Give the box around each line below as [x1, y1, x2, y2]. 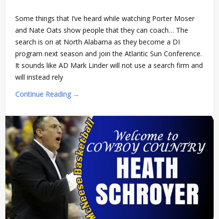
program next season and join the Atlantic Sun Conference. [15, 49, 202, 59]
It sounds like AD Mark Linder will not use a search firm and [15, 61, 203, 70]
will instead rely [15, 72, 63, 82]
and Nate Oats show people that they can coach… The [15, 25, 188, 35]
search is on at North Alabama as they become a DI [15, 37, 180, 47]
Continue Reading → [15, 89, 80, 99]
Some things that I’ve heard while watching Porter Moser [15, 14, 195, 23]
